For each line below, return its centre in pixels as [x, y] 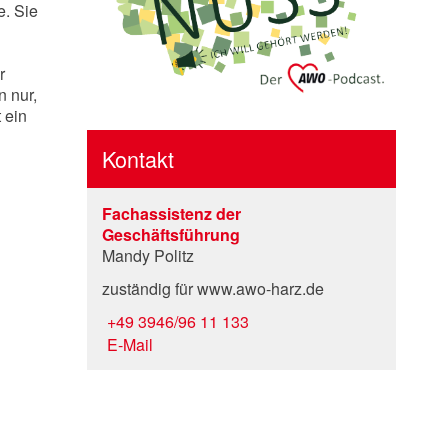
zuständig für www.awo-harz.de [213, 289]
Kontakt [138, 159]
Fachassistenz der [172, 214]
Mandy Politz [148, 256]
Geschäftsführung [171, 235]
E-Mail [130, 345]
